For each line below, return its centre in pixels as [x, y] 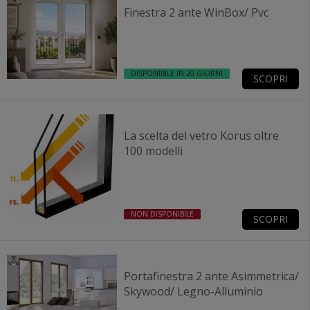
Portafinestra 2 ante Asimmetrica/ [211, 276]
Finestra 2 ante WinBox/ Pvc [196, 13]
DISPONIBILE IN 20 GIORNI [176, 74]
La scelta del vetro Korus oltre [172, 136]
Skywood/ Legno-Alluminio [193, 291]
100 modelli [153, 151]
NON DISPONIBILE [162, 213]
